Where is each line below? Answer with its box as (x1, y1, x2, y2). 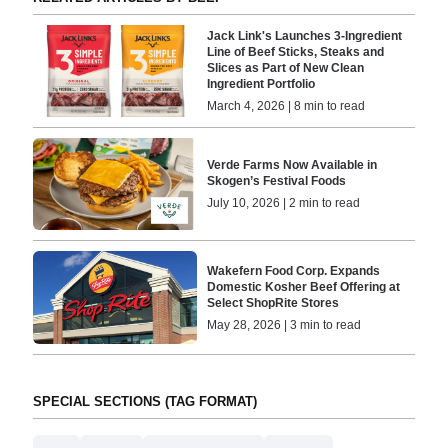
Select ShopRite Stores (207, 295, 340, 310)
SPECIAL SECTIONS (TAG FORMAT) (32, 393, 257, 409)
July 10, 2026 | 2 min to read (207, 196, 361, 211)
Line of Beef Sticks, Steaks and (207, 44, 385, 59)
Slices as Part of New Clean (207, 60, 365, 75)
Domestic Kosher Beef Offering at (207, 279, 401, 294)
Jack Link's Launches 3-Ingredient (207, 28, 403, 43)
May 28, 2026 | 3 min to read (207, 317, 362, 332)
